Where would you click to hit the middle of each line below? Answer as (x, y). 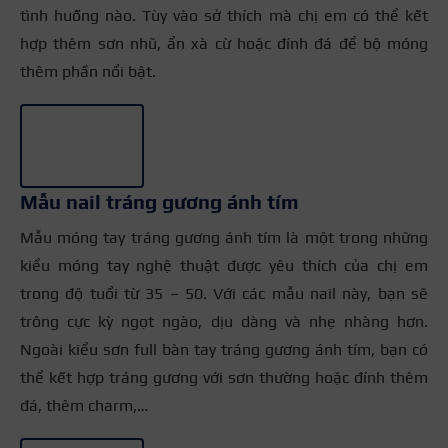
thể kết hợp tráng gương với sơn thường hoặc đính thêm (224, 377)
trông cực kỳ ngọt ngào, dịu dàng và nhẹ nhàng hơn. (224, 321)
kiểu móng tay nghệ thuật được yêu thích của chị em (224, 265)
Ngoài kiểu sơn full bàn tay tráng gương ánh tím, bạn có (224, 349)
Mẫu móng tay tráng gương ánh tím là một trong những (224, 237)
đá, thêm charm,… (84, 405)
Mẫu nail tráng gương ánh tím (162, 201)
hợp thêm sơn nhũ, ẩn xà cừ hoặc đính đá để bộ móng (224, 43)
